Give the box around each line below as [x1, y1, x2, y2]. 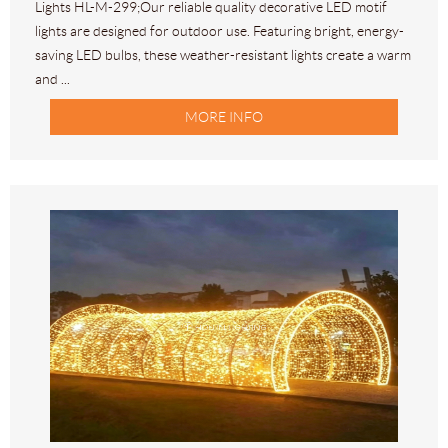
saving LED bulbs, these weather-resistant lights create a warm [35, 47, 411, 64]
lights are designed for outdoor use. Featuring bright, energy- [35, 23, 404, 40]
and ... [35, 71, 70, 88]
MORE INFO [185, 109, 263, 126]
